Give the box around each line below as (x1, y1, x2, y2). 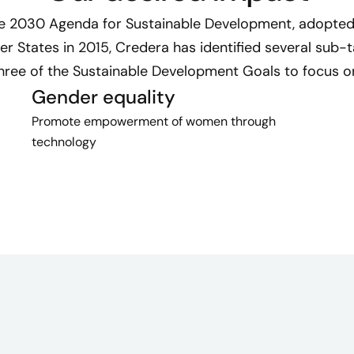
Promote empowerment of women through (32, 113, 276, 130)
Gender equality (32, 85, 175, 110)
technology (32, 134, 96, 151)
